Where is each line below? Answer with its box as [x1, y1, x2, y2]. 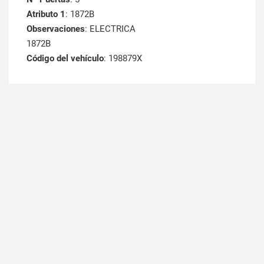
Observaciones [27, 24, 85, 35]
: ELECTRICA [85, 24, 136, 35]
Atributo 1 [27, 9, 65, 20]
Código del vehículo [27, 53, 104, 64]
